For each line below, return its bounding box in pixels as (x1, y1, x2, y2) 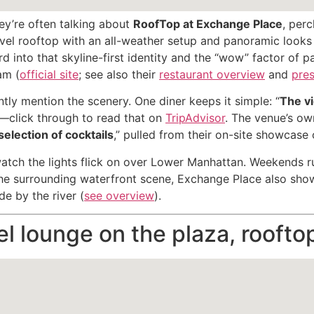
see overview (84, 188, 154, 203)
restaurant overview (159, 67, 265, 81)
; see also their (78, 67, 159, 81)
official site (20, 67, 78, 81)
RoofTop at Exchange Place (133, 16, 282, 31)
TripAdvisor (165, 111, 225, 125)
